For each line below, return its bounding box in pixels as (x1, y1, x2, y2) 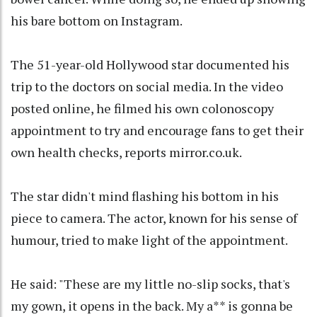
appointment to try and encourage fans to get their (11, 121, 304, 139)
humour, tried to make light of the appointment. (11, 231, 288, 248)
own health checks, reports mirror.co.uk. (11, 143, 242, 161)
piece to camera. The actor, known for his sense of (11, 209, 297, 226)
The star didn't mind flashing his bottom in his (11, 187, 279, 204)
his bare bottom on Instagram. (11, 11, 183, 29)
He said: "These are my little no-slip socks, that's (11, 275, 290, 292)
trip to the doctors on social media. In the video (11, 77, 283, 95)
